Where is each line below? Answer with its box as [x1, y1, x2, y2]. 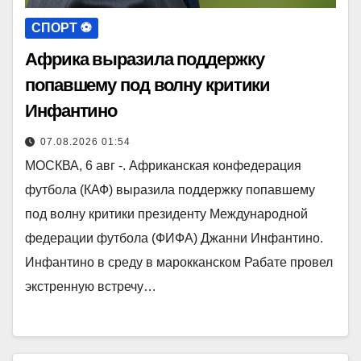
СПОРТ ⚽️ [31, 21, 92, 35]
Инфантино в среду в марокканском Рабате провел [25, 255, 333, 270]
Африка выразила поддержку [25, 49, 264, 70]
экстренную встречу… [25, 280, 156, 294]
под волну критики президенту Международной [25, 207, 308, 222]
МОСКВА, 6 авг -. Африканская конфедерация [25, 159, 301, 173]
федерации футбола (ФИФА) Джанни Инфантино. [25, 231, 323, 246]
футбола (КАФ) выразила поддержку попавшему [25, 183, 315, 197]
